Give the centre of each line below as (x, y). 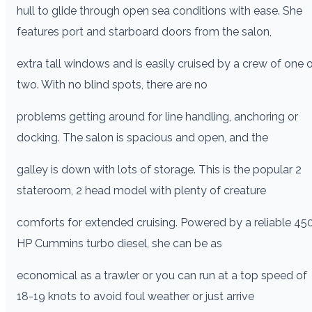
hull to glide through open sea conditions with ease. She (159, 10)
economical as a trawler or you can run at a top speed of (162, 275)
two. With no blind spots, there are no (112, 84)
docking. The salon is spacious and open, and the (142, 137)
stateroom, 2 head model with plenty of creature (141, 190)
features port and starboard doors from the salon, (144, 31)
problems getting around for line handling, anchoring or (157, 116)
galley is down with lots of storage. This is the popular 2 (159, 169)
